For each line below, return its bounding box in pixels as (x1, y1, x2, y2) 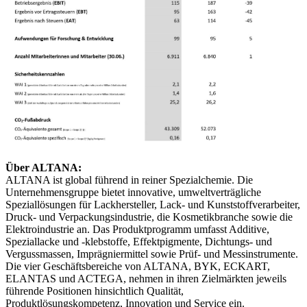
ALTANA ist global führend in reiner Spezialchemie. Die (5, 174, 253, 186)
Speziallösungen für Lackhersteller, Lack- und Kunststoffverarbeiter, (5, 199, 300, 211)
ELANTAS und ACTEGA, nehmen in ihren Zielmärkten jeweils (5, 273, 286, 285)
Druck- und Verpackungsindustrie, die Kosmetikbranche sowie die (5, 211, 293, 223)
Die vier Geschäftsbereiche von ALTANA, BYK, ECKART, (5, 260, 270, 273)
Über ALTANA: (5, 162, 82, 174)
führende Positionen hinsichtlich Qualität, (5, 285, 184, 297)
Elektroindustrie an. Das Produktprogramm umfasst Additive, (5, 223, 269, 236)
